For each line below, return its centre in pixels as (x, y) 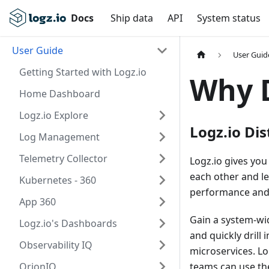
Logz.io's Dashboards (68, 223)
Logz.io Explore (54, 115)
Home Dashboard (60, 94)
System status (229, 18)
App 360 (38, 202)
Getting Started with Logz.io (83, 72)
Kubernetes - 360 (58, 180)
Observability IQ (56, 245)
